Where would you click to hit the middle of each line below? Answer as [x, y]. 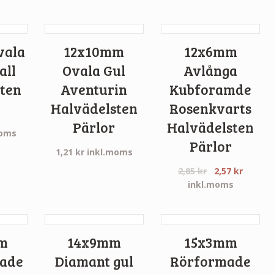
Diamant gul [94, 261]
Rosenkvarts [211, 109]
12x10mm [94, 52]
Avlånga [211, 71]
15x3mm [210, 242]
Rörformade [211, 261]
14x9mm [94, 242]
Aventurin [94, 90]
